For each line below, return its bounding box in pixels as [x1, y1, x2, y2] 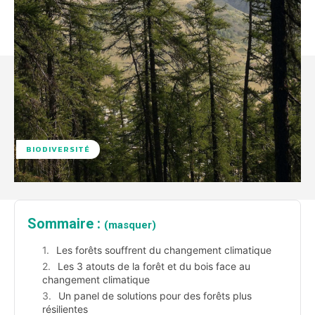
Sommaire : [27, 215, 104, 233]
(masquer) [104, 219, 156, 232]
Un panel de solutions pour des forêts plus [58, 290, 252, 302]
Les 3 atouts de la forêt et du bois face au [58, 260, 250, 273]
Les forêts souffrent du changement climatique [56, 244, 271, 257]
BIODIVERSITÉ [26, 143, 90, 155]
